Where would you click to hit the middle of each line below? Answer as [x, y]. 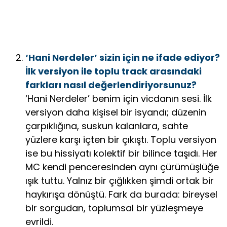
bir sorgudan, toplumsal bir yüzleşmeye [114, 208]
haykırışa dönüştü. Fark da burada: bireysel [121, 194]
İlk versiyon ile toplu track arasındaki [113, 71]
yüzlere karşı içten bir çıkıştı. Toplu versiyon [121, 139]
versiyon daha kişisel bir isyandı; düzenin [116, 112]
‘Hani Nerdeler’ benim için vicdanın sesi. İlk [119, 98]
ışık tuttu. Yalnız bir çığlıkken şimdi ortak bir [120, 180]
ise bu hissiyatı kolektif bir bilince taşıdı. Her [121, 153]
